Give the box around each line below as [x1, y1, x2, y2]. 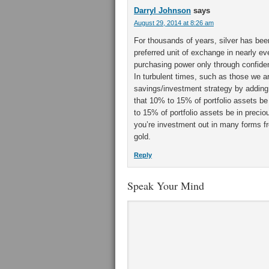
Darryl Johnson [134, 6, 191, 15]
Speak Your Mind [127, 178, 204, 193]
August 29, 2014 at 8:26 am [134, 19, 214, 26]
